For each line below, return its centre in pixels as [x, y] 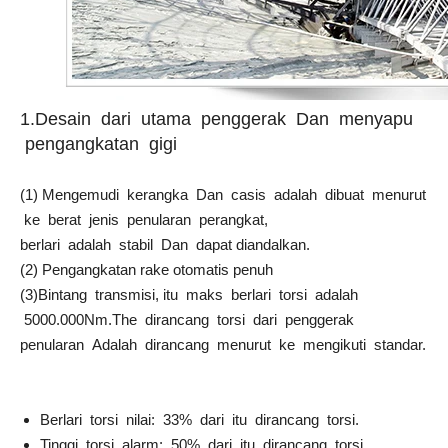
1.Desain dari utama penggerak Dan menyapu [216, 118]
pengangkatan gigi [98, 143]
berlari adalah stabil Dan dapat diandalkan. [165, 244]
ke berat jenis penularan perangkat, [144, 219]
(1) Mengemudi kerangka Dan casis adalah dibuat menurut [223, 194]
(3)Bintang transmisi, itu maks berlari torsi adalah [189, 294]
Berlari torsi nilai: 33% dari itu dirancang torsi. [199, 419]
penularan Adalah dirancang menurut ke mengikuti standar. [223, 344]
